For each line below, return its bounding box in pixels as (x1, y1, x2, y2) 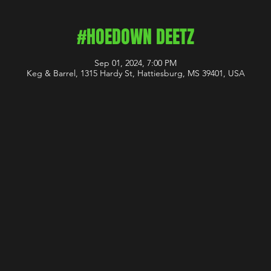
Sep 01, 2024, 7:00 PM (94, 57, 177, 68)
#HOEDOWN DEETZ (77, 24, 194, 50)
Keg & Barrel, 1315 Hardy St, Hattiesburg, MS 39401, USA (26, 68, 245, 79)
